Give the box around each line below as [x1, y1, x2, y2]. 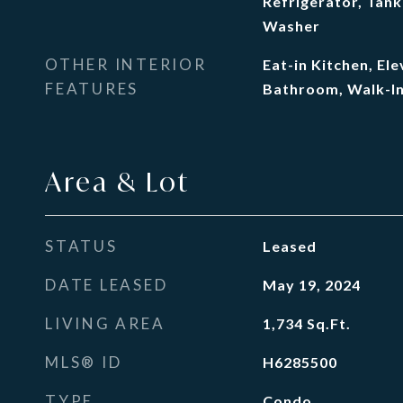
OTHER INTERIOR [45, 55, 207, 74]
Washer [262, 17, 320, 34]
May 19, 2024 [262, 276, 361, 293]
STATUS [45, 237, 118, 255]
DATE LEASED [45, 275, 168, 294]
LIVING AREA [45, 314, 166, 333]
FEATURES [45, 79, 139, 98]
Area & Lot [45, 165, 190, 199]
